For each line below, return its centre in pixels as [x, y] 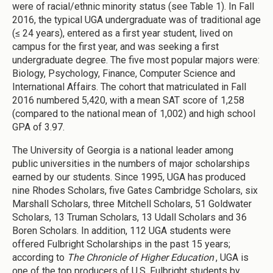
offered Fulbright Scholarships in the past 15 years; [121, 244]
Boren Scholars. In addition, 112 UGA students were [122, 230]
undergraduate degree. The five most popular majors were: [136, 60]
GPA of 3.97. [38, 127]
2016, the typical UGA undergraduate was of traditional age [136, 19]
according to [40, 257]
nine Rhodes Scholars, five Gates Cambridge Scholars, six [135, 190]
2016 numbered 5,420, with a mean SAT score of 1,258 [128, 100]
